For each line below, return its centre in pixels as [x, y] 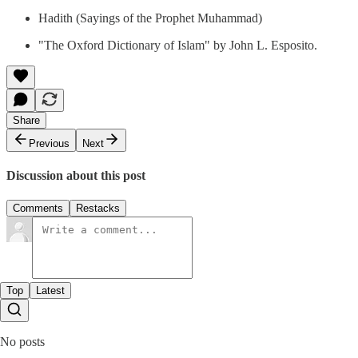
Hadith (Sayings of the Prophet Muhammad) [150, 18]
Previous [49, 143]
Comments [38, 209]
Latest [50, 291]
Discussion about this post [76, 175]
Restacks [98, 209]
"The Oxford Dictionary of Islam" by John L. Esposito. [178, 45]
